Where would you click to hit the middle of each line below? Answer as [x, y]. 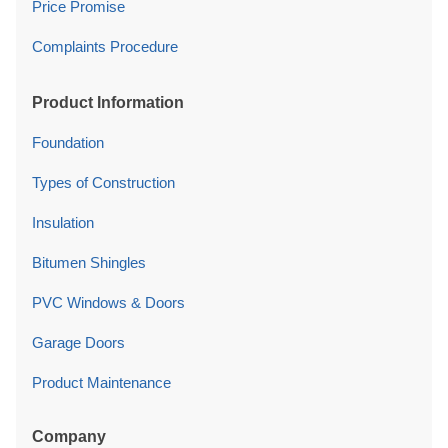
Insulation [63, 223]
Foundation [68, 143]
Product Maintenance [101, 383]
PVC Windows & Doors [108, 303]
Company [69, 437]
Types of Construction [103, 183]
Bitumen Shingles [89, 263]
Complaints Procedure [105, 47]
